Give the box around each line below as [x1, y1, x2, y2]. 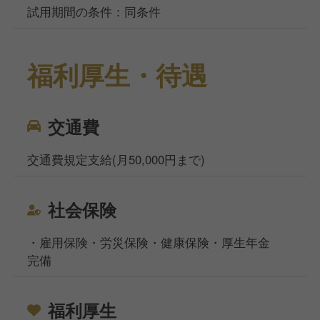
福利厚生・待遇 [27, 56, 208, 94]
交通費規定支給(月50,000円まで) [27, 151, 206, 169]
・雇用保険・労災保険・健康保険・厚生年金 [27, 234, 271, 251]
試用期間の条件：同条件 [27, 3, 161, 21]
